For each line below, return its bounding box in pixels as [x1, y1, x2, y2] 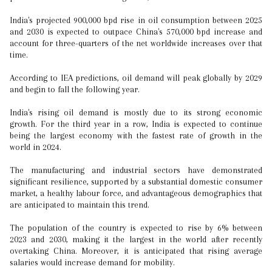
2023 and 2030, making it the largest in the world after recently [10, 234, 262, 244]
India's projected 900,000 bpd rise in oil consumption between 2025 [10, 15, 262, 25]
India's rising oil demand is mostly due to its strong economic [10, 107, 262, 117]
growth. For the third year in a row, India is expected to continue [10, 119, 262, 129]
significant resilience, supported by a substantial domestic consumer [10, 177, 262, 186]
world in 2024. [10, 142, 61, 152]
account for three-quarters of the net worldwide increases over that [10, 38, 262, 48]
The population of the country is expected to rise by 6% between [10, 223, 262, 233]
